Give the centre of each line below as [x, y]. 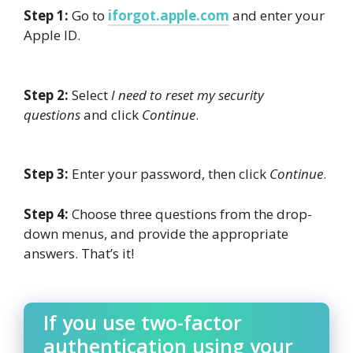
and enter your [277, 16]
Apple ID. [52, 35]
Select [90, 95]
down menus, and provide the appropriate [156, 233]
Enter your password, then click [169, 174]
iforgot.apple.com [169, 16]
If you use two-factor [143, 323]
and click [111, 114]
